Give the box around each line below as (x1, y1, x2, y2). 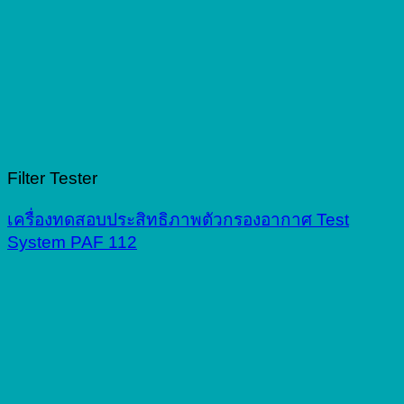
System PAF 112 (7, 233, 137, 252)
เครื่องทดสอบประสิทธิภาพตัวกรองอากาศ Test (7, 210, 349, 230)
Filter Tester (7, 169, 97, 188)
